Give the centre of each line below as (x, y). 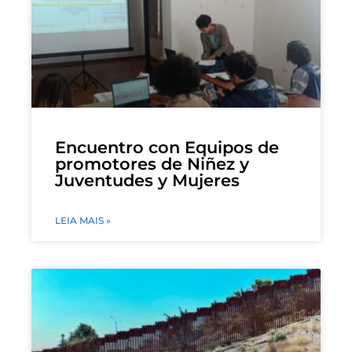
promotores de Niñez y (152, 163)
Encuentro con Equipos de (167, 147)
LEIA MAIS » (83, 220)
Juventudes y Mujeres (147, 180)
